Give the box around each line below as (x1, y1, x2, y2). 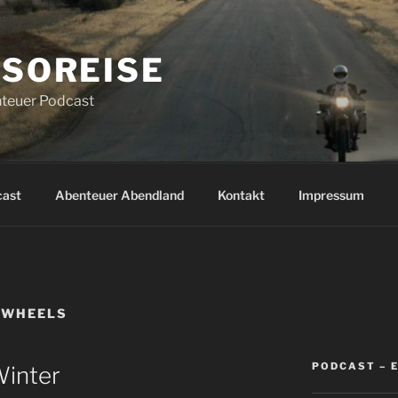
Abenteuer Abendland (54, 187, 184, 203)
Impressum (298, 187, 364, 203)
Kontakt (217, 187, 265, 203)
